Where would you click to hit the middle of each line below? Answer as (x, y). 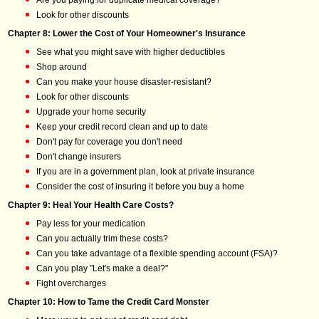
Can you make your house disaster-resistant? (124, 82)
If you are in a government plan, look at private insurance (146, 172)
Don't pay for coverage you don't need (109, 142)
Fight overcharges (71, 283)
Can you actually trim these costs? (102, 239)
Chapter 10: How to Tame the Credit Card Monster (109, 302)
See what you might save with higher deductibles (131, 52)
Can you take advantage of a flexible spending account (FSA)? (157, 253)
